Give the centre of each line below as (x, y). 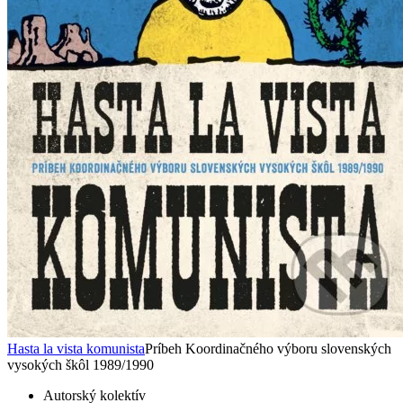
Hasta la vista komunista (76, 349)
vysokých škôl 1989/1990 (81, 365)
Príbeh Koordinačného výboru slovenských (268, 349)
